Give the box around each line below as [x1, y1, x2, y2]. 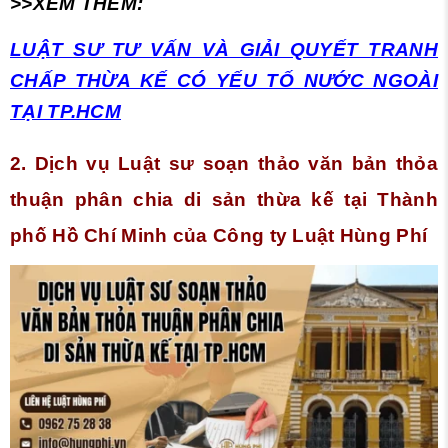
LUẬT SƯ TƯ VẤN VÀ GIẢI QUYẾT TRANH [10, 39, 438, 60]
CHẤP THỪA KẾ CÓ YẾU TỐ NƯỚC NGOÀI [10, 70, 438, 91]
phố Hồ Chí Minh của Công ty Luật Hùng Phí [10, 225, 428, 246]
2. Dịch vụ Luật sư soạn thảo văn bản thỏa [10, 153, 438, 174]
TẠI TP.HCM [10, 101, 121, 122]
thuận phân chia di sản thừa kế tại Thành [10, 189, 438, 210]
